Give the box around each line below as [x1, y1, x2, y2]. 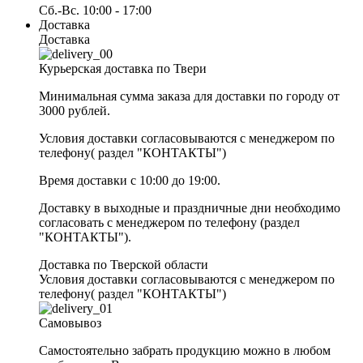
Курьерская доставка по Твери [39, 61, 207, 75]
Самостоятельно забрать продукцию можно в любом [39, 343, 331, 357]
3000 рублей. [39, 103, 110, 117]
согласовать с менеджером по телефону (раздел [39, 215, 300, 229]
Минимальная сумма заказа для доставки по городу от [39, 88, 340, 103]
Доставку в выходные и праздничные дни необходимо [39, 200, 340, 215]
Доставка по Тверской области [39, 257, 208, 271]
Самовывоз [39, 315, 101, 330]
